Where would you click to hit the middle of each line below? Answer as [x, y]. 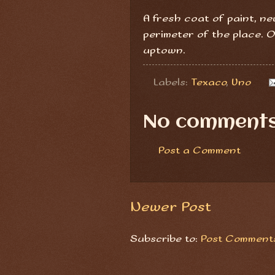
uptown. [164, 50]
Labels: [172, 82]
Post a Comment [199, 150]
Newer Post [171, 207]
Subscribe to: [165, 239]
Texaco [208, 82]
